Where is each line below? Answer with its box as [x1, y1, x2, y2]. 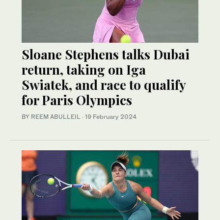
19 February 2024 [85, 113, 137, 121]
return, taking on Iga [22, 61, 146, 79]
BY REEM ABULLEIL [22, 113, 82, 121]
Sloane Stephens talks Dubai [22, 46, 190, 63]
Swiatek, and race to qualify [22, 76, 186, 94]
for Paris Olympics [22, 91, 132, 109]
